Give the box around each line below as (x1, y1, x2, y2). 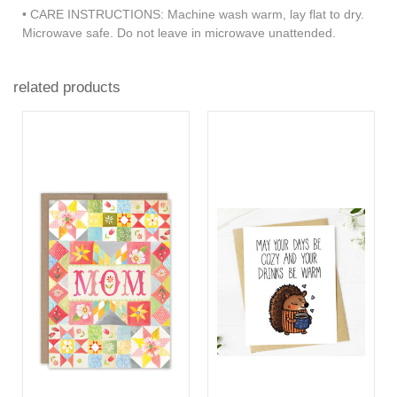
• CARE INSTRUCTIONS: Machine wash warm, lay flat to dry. (22, 6, 364, 21)
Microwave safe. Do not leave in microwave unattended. (22, 25, 339, 40)
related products (13, 78, 121, 96)
